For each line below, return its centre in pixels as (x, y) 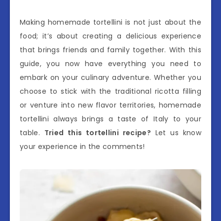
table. (32, 133)
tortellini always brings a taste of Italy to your (110, 119)
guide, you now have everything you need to (110, 64)
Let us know (176, 133)
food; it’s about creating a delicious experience (110, 36)
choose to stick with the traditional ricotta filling (110, 92)
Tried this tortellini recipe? (97, 133)
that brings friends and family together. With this (110, 50)
